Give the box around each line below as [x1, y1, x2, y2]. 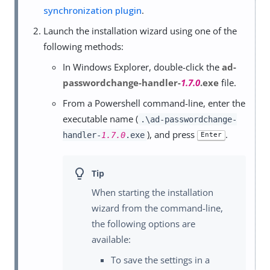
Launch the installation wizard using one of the [43, 25, 237, 37]
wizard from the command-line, [92, 202, 223, 215]
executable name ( [63, 113, 138, 125]
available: [92, 233, 131, 246]
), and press [146, 128, 197, 140]
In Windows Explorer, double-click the [63, 61, 222, 73]
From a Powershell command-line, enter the [63, 97, 245, 109]
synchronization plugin [43, 4, 142, 16]
